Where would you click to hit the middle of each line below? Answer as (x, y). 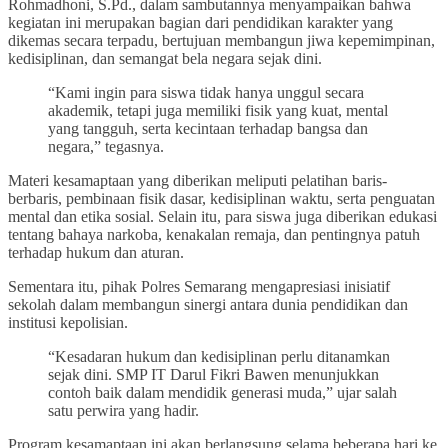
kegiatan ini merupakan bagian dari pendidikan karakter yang (200, 23)
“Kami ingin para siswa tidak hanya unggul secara (206, 93)
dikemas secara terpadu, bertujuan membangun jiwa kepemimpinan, (221, 41)
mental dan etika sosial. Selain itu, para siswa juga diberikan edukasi (222, 217)
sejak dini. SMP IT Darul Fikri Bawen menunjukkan (213, 375)
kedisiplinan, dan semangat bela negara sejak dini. (165, 59)
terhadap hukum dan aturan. (96, 253)
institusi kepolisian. (68, 323)
